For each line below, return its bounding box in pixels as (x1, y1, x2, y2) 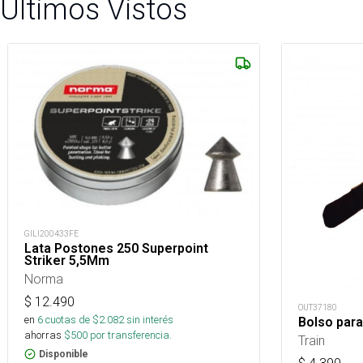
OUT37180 (298, 302, 337, 313)
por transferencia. (88, 328, 172, 343)
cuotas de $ (43, 313, 99, 327)
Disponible (39, 348, 88, 361)
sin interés (126, 313, 173, 327)
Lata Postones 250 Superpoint (24, 241, 208, 257)
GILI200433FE (24, 228, 79, 240)
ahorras (24, 328, 62, 343)
